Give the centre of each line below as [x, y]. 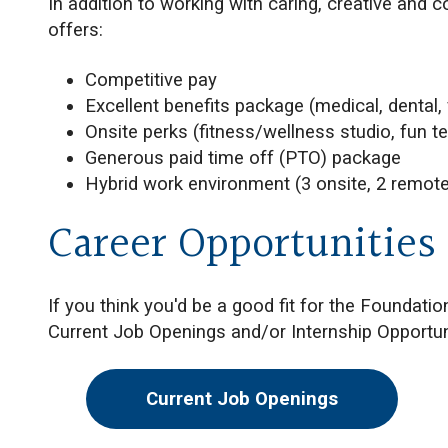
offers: [75, 30]
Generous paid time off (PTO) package [243, 158]
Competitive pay [151, 80]
